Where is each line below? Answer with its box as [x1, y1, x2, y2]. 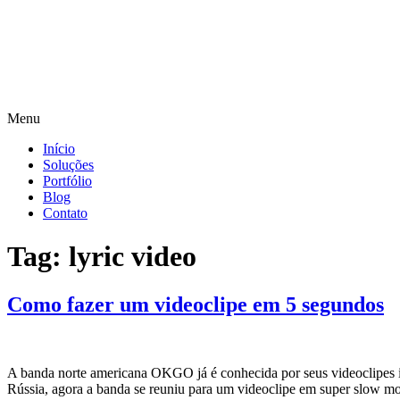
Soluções [43, 157, 94, 172]
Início [43, 141, 75, 156]
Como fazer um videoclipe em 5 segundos [7, 292, 384, 316]
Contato [43, 205, 87, 221]
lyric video [69, 240, 196, 273]
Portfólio [43, 173, 92, 188]
